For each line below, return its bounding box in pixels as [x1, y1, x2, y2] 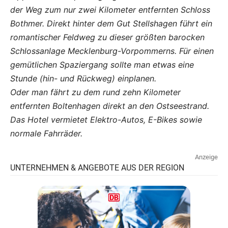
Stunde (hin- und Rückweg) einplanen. [10, 73, 156, 83]
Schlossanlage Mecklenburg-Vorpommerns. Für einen [10, 45, 214, 56]
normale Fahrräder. [10, 128, 82, 138]
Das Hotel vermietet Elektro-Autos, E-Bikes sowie [10, 114, 202, 125]
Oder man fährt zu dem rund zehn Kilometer [10, 87, 181, 97]
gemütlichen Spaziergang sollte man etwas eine [10, 59, 194, 70]
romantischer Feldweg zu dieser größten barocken [10, 32, 205, 42]
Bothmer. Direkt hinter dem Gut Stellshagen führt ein [10, 18, 212, 28]
